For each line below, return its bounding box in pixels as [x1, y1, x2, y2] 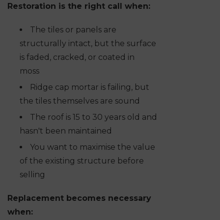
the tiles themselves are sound [20, 96, 140, 106]
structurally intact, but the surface [20, 39, 156, 49]
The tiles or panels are [30, 25, 116, 35]
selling [20, 170, 45, 180]
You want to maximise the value [30, 142, 155, 152]
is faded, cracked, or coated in [20, 53, 135, 62]
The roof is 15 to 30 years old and [30, 112, 157, 122]
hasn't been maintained [20, 126, 112, 136]
